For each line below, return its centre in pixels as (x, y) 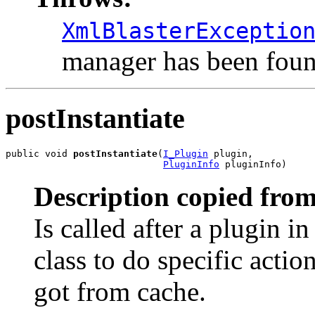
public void (39, 154)
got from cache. (120, 291)
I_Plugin (186, 154)
